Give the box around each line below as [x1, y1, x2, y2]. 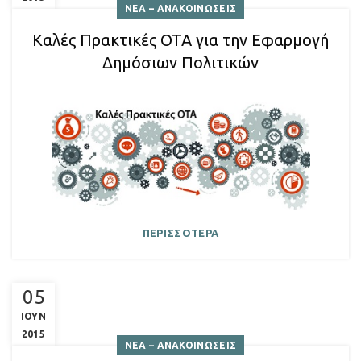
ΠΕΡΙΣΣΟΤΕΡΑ [142, 227, 219, 239]
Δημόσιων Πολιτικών [102, 53, 259, 73]
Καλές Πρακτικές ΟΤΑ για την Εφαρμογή [32, 31, 329, 50]
